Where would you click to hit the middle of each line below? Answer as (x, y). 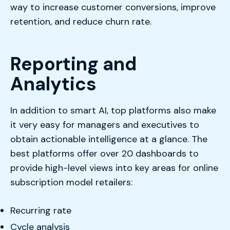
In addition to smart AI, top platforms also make (113, 110)
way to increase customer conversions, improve (113, 7)
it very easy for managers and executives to (105, 124)
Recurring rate (41, 211)
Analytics (53, 84)
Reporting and (73, 64)
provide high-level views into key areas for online (114, 168)
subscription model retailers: (71, 182)
